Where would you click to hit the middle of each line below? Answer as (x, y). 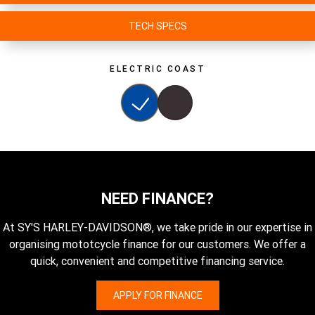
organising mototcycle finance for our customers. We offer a (157, 244)
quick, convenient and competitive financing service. (157, 261)
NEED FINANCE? (157, 199)
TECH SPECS (157, 26)
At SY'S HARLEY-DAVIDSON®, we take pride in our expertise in (157, 227)
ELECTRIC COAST (157, 69)
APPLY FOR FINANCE (157, 296)
